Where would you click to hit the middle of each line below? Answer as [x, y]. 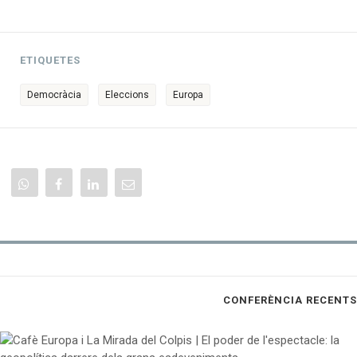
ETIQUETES [50, 60]
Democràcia [54, 94]
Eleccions [127, 94]
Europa [188, 94]
